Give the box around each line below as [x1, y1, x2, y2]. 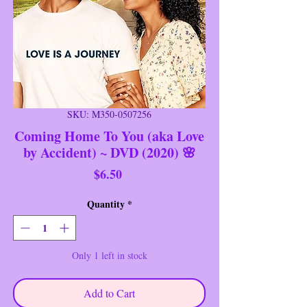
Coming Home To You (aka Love [14, 125, 204, 146]
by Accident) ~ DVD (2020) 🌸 [23, 142, 196, 162]
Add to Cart [84, 285, 135, 300]
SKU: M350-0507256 [67, 107, 151, 121]
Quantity [86, 196, 125, 211]
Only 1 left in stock [71, 248, 147, 262]
